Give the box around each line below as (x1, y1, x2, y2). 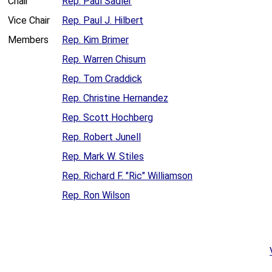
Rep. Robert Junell (62, 131, 141, 143)
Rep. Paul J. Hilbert (62, 15, 143, 27)
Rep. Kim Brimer (62, 34, 129, 46)
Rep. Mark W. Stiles (62, 151, 144, 163)
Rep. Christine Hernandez (62, 92, 168, 104)
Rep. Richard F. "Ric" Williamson (62, 170, 192, 182)
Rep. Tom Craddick (62, 73, 142, 85)
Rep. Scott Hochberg (62, 112, 153, 124)
